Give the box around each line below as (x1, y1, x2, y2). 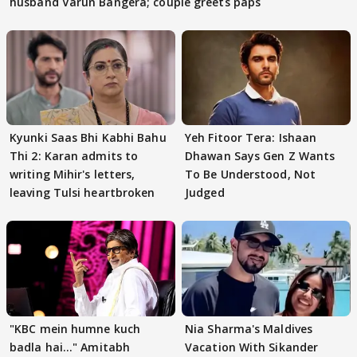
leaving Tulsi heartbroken (10, 185, 155, 201)
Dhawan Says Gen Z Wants (185, 148, 335, 164)
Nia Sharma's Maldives (185, 320, 313, 336)
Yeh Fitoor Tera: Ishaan (185, 130, 317, 146)
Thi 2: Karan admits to (10, 148, 139, 164)
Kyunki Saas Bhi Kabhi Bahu (10, 130, 167, 146)
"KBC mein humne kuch (10, 320, 140, 336)
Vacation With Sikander (185, 339, 319, 355)
